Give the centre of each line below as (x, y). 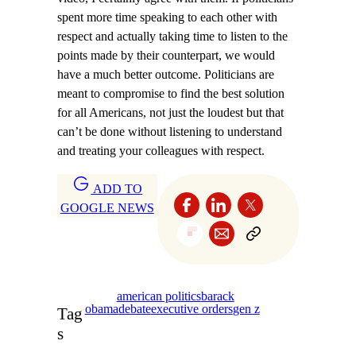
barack (217, 297)
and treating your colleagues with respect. (161, 151)
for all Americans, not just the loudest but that (170, 112)
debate (134, 310)
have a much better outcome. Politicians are (166, 74)
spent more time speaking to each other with (167, 17)
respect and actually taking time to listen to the (172, 36)
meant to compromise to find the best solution (171, 93)
